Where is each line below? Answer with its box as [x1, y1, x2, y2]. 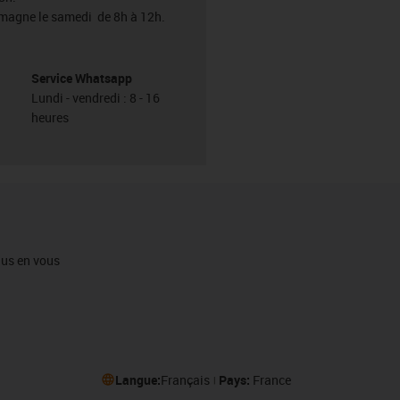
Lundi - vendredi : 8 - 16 [30, 88, 160, 106]
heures [30, 108, 69, 126]
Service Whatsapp [30, 69, 132, 87]
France [252, 371, 291, 388]
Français [160, 371, 210, 388]
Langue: [114, 371, 161, 388]
